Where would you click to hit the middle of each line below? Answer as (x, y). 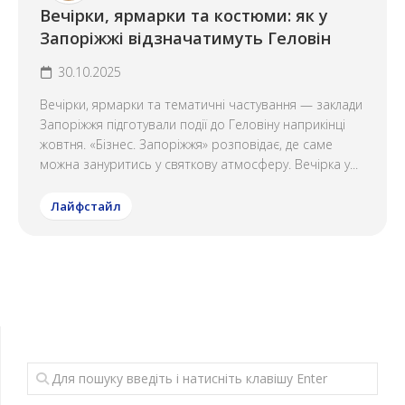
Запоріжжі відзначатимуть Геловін (185, 38)
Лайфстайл (86, 206)
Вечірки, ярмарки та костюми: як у (184, 15)
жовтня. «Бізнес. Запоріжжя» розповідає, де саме (186, 144)
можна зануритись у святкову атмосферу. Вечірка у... (199, 164)
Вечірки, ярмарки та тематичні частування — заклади (201, 104)
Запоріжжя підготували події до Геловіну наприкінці (193, 124)
